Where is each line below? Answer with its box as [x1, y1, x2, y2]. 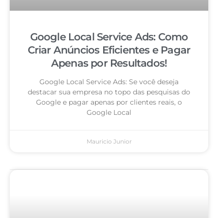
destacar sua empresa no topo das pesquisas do [28, 88, 190, 97]
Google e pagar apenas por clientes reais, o [36, 98, 182, 107]
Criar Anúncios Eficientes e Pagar [27, 44, 191, 56]
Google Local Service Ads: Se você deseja [39, 77, 179, 87]
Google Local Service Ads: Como [30, 31, 188, 43]
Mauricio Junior [86, 138, 132, 145]
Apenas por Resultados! [51, 57, 167, 70]
